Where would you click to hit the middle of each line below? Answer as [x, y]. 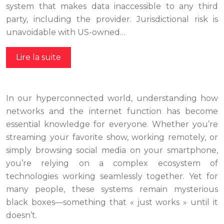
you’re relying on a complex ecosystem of [112, 163]
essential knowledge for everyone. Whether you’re [112, 124]
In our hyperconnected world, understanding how [112, 98]
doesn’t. [21, 215]
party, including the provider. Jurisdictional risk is [112, 19]
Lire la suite [38, 57]
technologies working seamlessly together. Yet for [112, 176]
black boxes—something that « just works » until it [112, 202]
